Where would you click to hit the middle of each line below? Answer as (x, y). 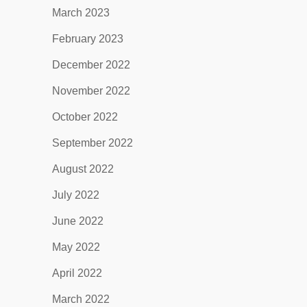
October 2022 (85, 117)
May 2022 (76, 247)
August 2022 (83, 169)
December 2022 (91, 65)
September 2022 (92, 143)
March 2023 (81, 13)
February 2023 (87, 39)
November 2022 (91, 91)
